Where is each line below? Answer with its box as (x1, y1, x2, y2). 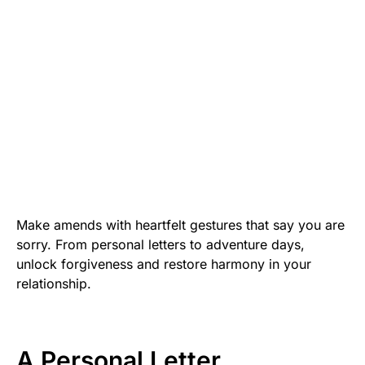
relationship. (16, 275, 91, 292)
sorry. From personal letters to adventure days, (16, 236, 305, 253)
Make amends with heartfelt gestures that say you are (16, 217, 345, 234)
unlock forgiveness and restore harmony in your (16, 256, 311, 273)
